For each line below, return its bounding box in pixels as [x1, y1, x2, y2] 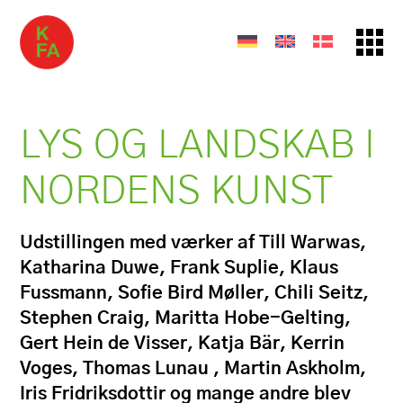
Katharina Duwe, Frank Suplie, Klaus [20, 259, 339, 277]
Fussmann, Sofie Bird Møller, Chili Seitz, [20, 284, 370, 302]
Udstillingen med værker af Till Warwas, [20, 234, 367, 252]
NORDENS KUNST [20, 173, 334, 211]
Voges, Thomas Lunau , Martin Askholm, [20, 360, 367, 378]
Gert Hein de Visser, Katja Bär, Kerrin [20, 335, 345, 353]
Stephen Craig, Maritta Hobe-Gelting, [20, 309, 352, 327]
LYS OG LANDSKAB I [20, 127, 376, 166]
